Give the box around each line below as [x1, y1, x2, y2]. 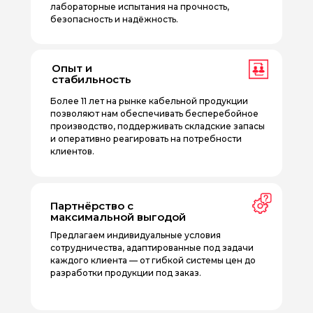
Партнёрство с [50, 199, 133, 212]
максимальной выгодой [50, 210, 186, 224]
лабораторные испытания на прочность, [50, 1, 229, 12]
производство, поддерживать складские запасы [50, 121, 265, 131]
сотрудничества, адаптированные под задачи [50, 242, 254, 253]
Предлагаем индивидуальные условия [50, 230, 221, 240]
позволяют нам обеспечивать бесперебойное [50, 108, 259, 119]
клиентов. [50, 146, 94, 156]
